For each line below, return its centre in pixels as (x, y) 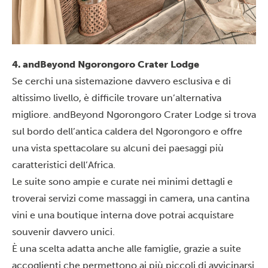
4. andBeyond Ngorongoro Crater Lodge (106, 64)
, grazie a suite (210, 248)
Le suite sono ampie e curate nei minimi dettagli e (122, 181)
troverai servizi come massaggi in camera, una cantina (131, 198)
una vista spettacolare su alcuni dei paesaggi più (118, 148)
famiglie (162, 248)
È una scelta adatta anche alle (78, 248)
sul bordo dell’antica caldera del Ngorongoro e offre (127, 131)
